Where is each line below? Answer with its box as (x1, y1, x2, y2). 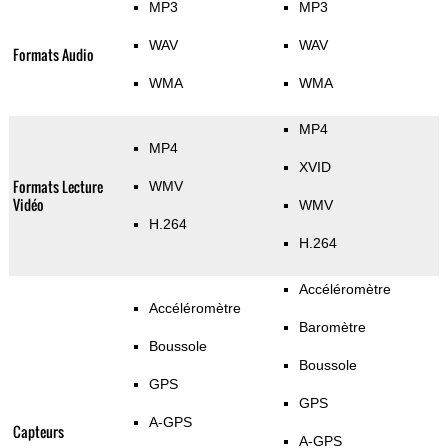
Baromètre (298, 319, 366, 336)
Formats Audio (12, 44, 94, 66)
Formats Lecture (12, 176, 103, 198)
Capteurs (12, 421, 64, 443)
